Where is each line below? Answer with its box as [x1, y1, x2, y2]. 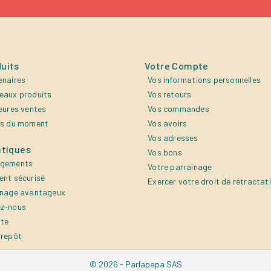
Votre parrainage [148, 161, 212, 172]
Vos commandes [148, 103, 209, 114]
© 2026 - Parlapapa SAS [89, 258, 182, 269]
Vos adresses [148, 132, 198, 143]
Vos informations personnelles [148, 74, 261, 85]
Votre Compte [145, 59, 209, 71]
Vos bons [148, 146, 182, 157]
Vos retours [148, 88, 192, 99]
